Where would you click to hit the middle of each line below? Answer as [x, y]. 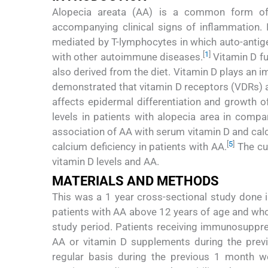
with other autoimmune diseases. [127, 57]
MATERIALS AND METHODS [135, 181]
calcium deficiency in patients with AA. [140, 146]
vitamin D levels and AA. [106, 161]
